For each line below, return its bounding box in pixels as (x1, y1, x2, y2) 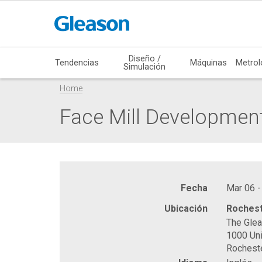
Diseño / (128, 53, 161, 64)
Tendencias (55, 57, 99, 68)
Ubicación (164, 202, 208, 214)
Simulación (123, 61, 166, 72)
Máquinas (190, 57, 227, 68)
